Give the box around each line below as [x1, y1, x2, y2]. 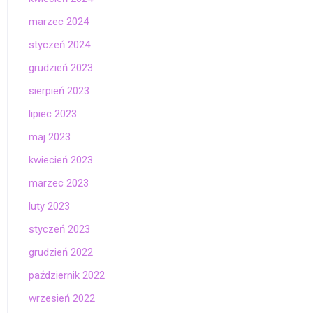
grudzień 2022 [29, 246, 93, 259]
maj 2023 [29, 131, 71, 143]
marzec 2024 [29, 15, 89, 28]
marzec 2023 [29, 177, 89, 189]
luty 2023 [29, 200, 70, 212]
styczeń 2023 [29, 223, 90, 235]
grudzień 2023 [29, 61, 93, 74]
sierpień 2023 [29, 85, 89, 97]
